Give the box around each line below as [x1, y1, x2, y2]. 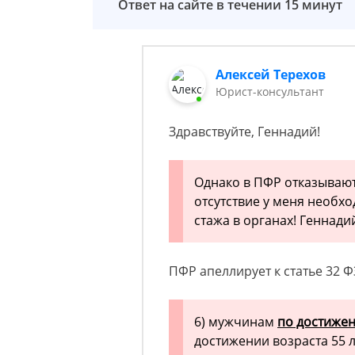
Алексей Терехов [216, 66, 326, 83]
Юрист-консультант [216, 84, 325, 99]
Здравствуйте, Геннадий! [169, 123, 320, 141]
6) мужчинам [194, 313, 277, 331]
